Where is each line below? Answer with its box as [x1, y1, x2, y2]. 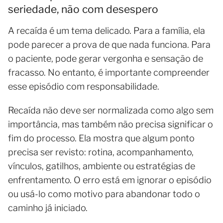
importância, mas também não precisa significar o [8, 119, 213, 130]
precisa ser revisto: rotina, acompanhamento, [8, 147, 194, 158]
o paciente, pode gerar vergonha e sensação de [8, 53, 203, 64]
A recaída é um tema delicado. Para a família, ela [8, 25, 205, 36]
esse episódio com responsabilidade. [8, 81, 159, 92]
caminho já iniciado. [8, 203, 88, 214]
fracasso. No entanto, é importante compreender [8, 67, 210, 78]
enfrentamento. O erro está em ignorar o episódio [8, 175, 212, 186]
